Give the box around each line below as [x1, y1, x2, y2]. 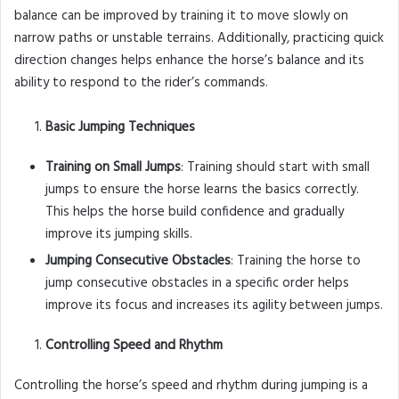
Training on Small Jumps [45, 157, 181, 179]
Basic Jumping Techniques [45, 117, 195, 139]
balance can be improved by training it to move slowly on [14, 5, 348, 28]
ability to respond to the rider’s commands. [14, 72, 268, 94]
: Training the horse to [231, 250, 361, 273]
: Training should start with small [181, 157, 370, 179]
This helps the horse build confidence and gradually [45, 201, 344, 224]
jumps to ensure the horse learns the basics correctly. [45, 179, 359, 201]
